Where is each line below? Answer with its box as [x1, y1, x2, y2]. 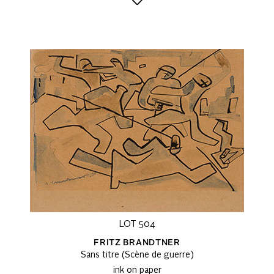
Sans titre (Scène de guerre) [80, 251, 194, 260]
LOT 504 [119, 220, 155, 229]
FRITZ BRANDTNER [94, 239, 180, 248]
